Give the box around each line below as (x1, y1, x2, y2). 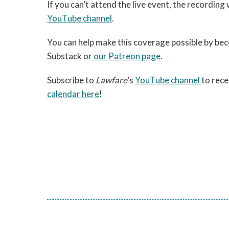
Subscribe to (47, 75, 96, 85)
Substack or (47, 51, 94, 61)
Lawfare (96, 75, 127, 85)
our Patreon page (94, 51, 161, 61)
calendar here (47, 88, 99, 99)
